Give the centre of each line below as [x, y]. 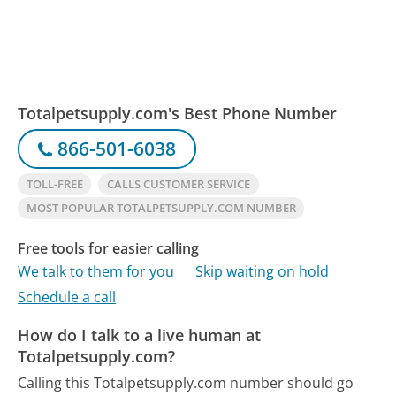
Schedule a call [67, 297]
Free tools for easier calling [109, 249]
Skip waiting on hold [263, 271]
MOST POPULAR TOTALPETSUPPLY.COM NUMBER [161, 208]
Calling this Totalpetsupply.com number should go [186, 383]
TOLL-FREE [54, 184]
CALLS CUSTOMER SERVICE [178, 184]
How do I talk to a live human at [140, 335]
